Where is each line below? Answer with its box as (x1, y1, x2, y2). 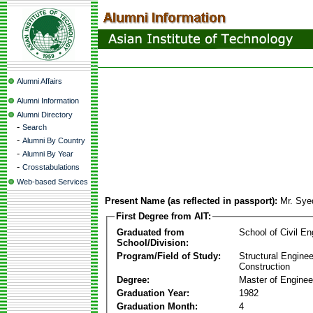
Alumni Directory (17, 110, 73, 119)
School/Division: (117, 237, 189, 248)
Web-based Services (17, 177, 88, 186)
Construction (239, 261, 290, 272)
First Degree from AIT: (116, 211, 211, 221)
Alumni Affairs (17, 77, 62, 85)
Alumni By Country (22, 136, 85, 145)
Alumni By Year (22, 150, 73, 158)
